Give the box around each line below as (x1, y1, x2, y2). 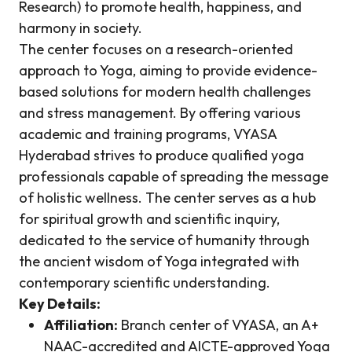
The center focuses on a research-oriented (19, 40, 293, 58)
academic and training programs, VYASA (19, 125, 277, 143)
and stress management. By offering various (19, 104, 301, 122)
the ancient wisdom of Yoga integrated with (19, 252, 299, 270)
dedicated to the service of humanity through (19, 231, 310, 249)
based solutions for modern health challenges (19, 82, 311, 101)
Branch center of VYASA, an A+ (118, 316, 319, 334)
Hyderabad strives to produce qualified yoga (19, 146, 304, 164)
